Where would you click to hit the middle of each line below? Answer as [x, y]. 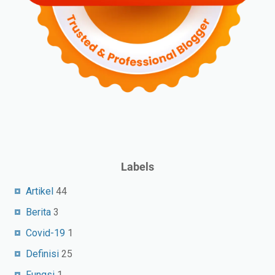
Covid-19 [45, 233]
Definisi [42, 254]
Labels [137, 166]
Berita [38, 212]
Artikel [40, 191]
